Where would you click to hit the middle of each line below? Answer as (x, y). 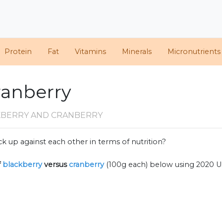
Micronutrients (194, 52)
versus (55, 165)
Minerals (137, 52)
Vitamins (90, 52)
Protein (18, 52)
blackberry (22, 165)
